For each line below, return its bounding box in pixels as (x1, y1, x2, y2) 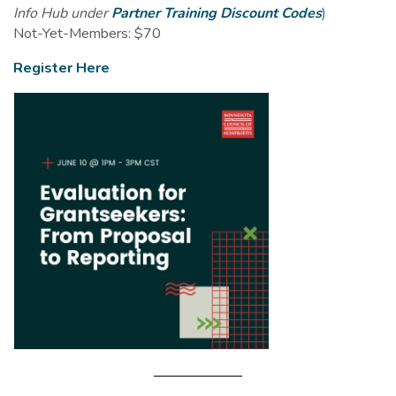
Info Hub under (13, 3, 108, 23)
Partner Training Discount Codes (111, 3, 322, 23)
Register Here (13, 57, 110, 78)
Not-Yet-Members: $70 (13, 23, 161, 43)
